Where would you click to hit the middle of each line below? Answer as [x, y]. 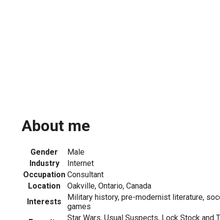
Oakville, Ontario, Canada [109, 186]
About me [56, 126]
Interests [44, 201]
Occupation [44, 174]
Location [44, 186]
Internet [81, 163]
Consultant [85, 174]
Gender [44, 152]
